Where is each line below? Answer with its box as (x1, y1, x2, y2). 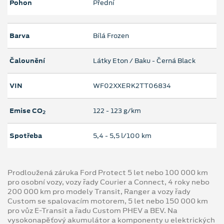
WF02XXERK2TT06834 (93, 81, 171, 91)
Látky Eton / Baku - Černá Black (93, 56, 195, 66)
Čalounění (9, 56, 45, 66)
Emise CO (9, 106, 42, 116)
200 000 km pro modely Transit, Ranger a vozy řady (7, 186, 190, 197)
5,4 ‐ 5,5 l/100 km (93, 131, 151, 141)
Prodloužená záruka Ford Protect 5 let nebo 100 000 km (7, 167, 208, 178)
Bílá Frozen (93, 31, 129, 41)
